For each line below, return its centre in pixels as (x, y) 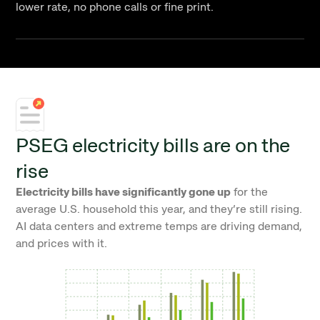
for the (250, 192)
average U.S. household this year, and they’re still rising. (159, 209)
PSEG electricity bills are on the (153, 145)
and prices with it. (62, 243)
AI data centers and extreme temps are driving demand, (159, 226)
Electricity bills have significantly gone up (124, 192)
